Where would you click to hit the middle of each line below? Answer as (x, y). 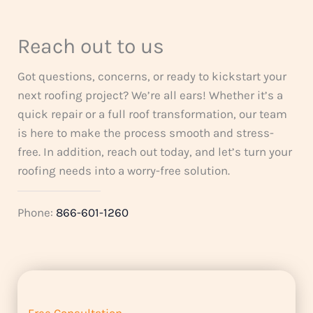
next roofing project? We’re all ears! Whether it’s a (150, 95)
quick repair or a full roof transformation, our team (152, 114)
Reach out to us (91, 46)
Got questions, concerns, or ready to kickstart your (152, 77)
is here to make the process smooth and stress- (146, 133)
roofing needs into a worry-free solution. (124, 171)
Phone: (37, 213)
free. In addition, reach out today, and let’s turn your (155, 152)
